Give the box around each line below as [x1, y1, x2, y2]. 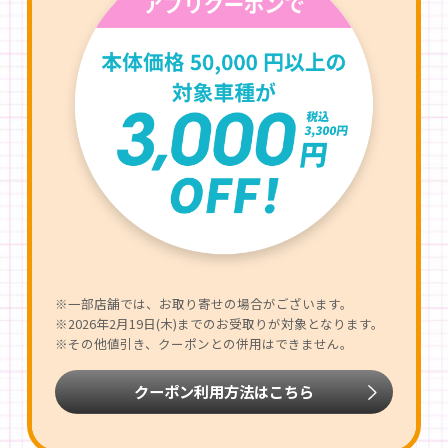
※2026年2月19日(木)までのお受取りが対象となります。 [54, 314, 384, 334]
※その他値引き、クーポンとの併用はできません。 [54, 334, 353, 354]
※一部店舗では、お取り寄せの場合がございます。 [54, 294, 353, 314]
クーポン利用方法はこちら [133, 379, 314, 402]
